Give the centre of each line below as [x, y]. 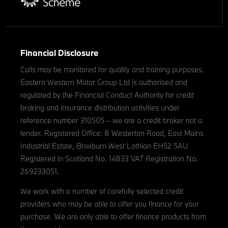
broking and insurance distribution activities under [100, 108]
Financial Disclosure [59, 53]
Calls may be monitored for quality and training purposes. [112, 70]
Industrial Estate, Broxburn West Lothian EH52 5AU [104, 146]
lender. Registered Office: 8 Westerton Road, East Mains [112, 133]
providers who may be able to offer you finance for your [110, 204]
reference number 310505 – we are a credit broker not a [111, 121]
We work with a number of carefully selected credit [102, 191]
